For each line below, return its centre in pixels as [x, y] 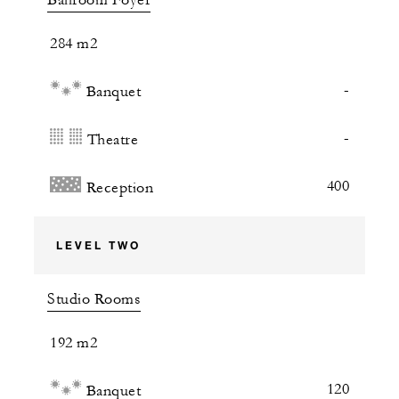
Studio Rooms [94, 300]
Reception [119, 188]
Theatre [112, 140]
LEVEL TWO [98, 245]
